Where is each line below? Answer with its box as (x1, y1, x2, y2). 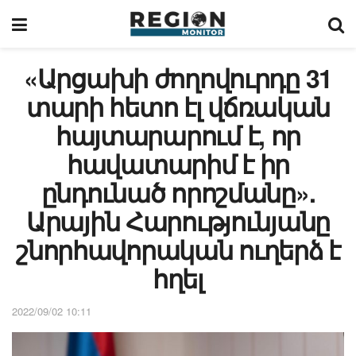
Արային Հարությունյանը (25, 203, 331, 239)
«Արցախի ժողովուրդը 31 (23, 60, 333, 96)
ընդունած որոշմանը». (41, 174, 315, 211)
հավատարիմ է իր (66, 145, 290, 182)
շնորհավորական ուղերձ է (16, 231, 340, 268)
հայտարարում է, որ (55, 117, 301, 153)
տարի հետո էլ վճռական (25, 88, 331, 125)
